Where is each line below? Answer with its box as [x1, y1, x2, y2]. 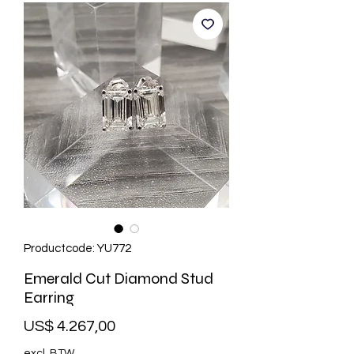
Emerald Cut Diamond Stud [24, 269, 213, 289]
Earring [24, 288, 74, 308]
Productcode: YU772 [24, 243, 131, 255]
